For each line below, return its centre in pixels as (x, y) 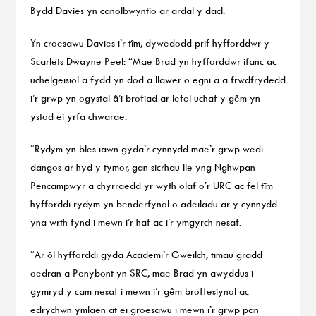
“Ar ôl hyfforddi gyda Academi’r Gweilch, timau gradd (146, 255)
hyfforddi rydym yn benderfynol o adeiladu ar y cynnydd (153, 204)
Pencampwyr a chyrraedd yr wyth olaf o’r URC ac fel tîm (151, 186)
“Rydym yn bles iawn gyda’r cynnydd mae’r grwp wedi (146, 149)
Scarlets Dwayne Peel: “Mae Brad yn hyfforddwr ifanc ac (153, 61)
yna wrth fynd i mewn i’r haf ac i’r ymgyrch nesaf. (135, 222)
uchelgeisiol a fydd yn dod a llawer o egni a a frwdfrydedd (158, 79)
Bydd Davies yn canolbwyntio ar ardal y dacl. (127, 10)
